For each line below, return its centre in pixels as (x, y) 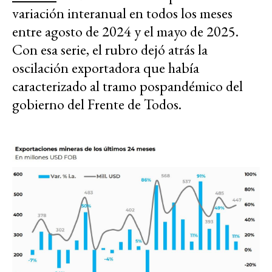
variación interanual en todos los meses (122, 13)
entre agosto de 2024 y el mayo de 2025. (125, 31)
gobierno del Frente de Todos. (98, 104)
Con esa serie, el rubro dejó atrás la (110, 49)
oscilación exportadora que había (106, 67)
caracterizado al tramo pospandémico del (127, 86)
